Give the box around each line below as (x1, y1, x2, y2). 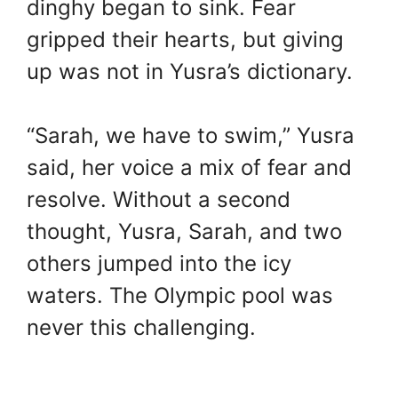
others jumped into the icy (27, 251, 291, 277)
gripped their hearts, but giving (27, 27, 344, 53)
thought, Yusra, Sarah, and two (27, 219, 342, 245)
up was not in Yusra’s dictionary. (27, 59, 353, 85)
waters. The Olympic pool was (27, 283, 333, 309)
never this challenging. (27, 314, 256, 341)
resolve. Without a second (27, 187, 291, 213)
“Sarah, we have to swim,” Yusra (27, 123, 354, 149)
